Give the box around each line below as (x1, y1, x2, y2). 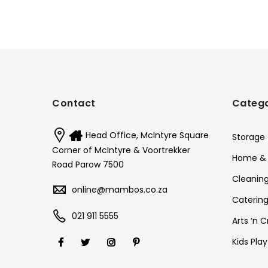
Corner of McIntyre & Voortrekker (52, 144, 190, 157)
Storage (232, 130, 265, 143)
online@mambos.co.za (72, 184, 167, 196)
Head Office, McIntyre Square (86, 129, 209, 141)
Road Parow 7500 (52, 159, 124, 171)
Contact (52, 96, 96, 110)
